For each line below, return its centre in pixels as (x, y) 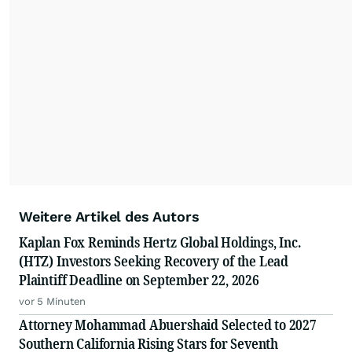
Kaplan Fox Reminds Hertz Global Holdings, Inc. (160, 242)
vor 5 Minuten (53, 302)
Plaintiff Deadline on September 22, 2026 (139, 280)
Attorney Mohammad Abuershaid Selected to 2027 (168, 325)
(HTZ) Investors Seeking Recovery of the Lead (154, 261)
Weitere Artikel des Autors (109, 217)
